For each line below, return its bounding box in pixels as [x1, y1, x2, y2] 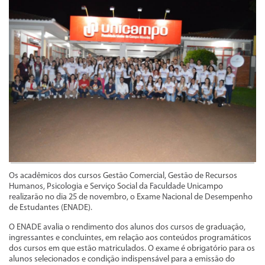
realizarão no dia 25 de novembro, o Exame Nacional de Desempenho [9, 192, 253, 202]
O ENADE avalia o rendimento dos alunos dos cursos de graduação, [9, 222, 245, 232]
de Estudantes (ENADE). [9, 203, 92, 212]
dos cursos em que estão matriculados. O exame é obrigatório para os [9, 244, 255, 253]
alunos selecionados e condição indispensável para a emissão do [9, 254, 235, 264]
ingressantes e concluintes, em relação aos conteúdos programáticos [9, 233, 251, 243]
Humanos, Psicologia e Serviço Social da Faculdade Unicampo [9, 182, 223, 191]
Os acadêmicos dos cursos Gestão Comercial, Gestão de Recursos [9, 171, 237, 180]
